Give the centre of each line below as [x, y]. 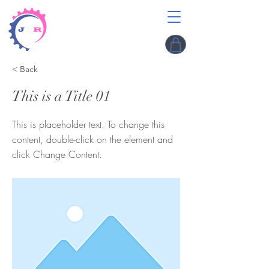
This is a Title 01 [61, 96]
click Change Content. [57, 154]
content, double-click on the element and [92, 139]
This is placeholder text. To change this [88, 124]
